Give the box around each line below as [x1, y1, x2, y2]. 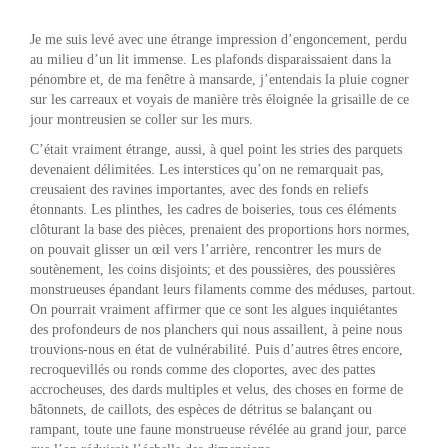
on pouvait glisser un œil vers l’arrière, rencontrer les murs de [30, 241, 381, 257]
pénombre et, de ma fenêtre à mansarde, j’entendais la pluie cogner [30, 71, 409, 87]
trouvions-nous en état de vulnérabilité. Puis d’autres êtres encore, [30, 341, 403, 357]
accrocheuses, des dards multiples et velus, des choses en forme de [30, 381, 403, 397]
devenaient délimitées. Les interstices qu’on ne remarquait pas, [30, 161, 384, 177]
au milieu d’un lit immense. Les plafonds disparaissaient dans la [30, 51, 391, 67]
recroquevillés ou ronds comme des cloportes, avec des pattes [30, 361, 375, 377]
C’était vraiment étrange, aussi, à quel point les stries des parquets [30, 141, 402, 157]
